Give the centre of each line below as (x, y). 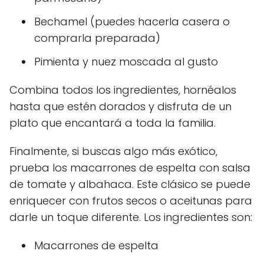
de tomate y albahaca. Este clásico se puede (130, 184)
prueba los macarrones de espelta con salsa (130, 167)
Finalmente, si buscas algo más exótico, (113, 151)
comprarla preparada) (97, 38)
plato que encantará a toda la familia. (113, 123)
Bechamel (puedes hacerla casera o (132, 21)
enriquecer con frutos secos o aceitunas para (131, 200)
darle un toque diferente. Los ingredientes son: (131, 217)
